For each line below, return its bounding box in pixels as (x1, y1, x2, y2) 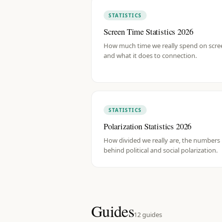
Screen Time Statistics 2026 (104, 26, 193, 37)
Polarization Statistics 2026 (104, 120, 192, 132)
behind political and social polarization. (104, 146, 218, 155)
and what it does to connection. (104, 51, 197, 60)
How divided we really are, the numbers (104, 136, 220, 145)
